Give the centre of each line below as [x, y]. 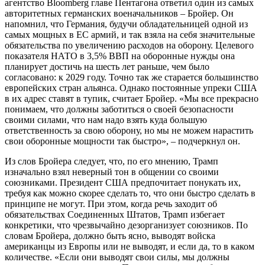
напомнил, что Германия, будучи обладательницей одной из [126, 24]
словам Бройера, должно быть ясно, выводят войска [110, 235]
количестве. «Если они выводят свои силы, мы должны [117, 257]
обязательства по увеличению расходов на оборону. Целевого [129, 45]
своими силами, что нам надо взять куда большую [106, 119]
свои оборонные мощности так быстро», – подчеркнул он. [122, 141]
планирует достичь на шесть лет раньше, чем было [107, 66]
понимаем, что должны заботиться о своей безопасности [119, 109]
